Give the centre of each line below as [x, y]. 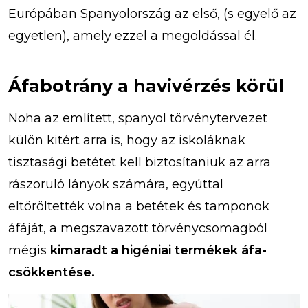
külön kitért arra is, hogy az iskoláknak [127, 140]
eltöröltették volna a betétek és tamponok [139, 206]
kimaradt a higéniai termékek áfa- [158, 250]
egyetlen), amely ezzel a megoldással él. [134, 35]
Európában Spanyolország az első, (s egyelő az [152, 13]
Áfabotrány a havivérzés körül [146, 86]
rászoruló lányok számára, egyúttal [116, 184]
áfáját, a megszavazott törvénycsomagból [138, 228]
